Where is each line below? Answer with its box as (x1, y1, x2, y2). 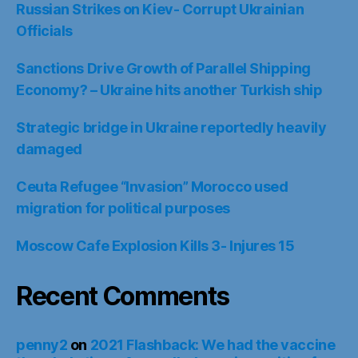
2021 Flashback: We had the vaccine (89, 336, 336, 353)
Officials (16, 22, 73, 39)
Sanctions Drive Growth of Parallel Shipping (16, 59, 311, 77)
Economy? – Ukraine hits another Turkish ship (16, 81, 323, 98)
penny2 (16, 336, 68, 353)
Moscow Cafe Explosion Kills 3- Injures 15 (16, 237, 295, 254)
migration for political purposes (16, 199, 230, 217)
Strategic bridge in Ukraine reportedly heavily (16, 118, 327, 136)
